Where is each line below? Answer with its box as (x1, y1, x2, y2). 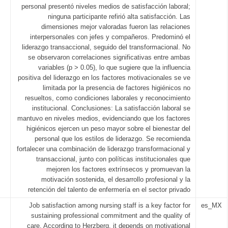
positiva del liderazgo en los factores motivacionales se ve (18, 74, 190, 81)
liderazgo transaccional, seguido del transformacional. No (22, 43, 190, 51)
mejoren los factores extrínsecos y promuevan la (46, 165, 190, 173)
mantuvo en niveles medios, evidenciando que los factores (17, 115, 190, 122)
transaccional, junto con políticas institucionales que (36, 155, 190, 163)
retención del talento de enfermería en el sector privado (28, 186, 190, 193)
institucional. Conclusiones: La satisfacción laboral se (32, 104, 190, 112)
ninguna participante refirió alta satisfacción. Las (48, 13, 190, 20)
